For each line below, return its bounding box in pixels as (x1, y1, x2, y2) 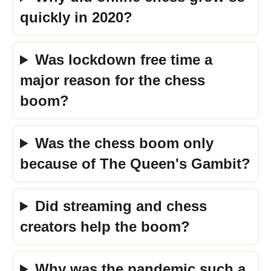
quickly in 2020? (20, 9, 132, 25)
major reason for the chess (20, 72, 205, 88)
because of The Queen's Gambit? (20, 155, 250, 172)
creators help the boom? (20, 218, 190, 235)
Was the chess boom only (35, 135, 214, 151)
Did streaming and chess (35, 198, 207, 214)
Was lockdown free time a (35, 51, 213, 68)
